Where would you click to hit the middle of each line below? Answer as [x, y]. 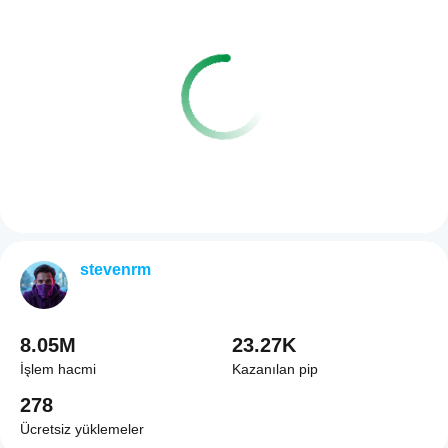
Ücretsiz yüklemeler [82, 429]
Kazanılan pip [275, 369]
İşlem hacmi [58, 369]
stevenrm [115, 269]
